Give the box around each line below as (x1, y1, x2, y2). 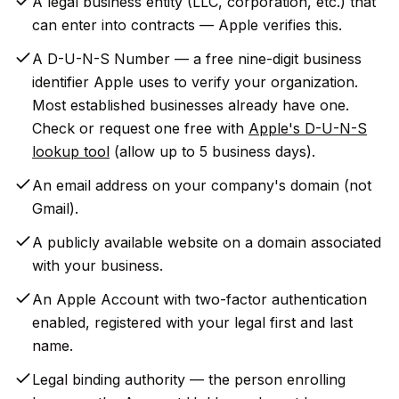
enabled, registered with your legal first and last (32, 313, 353, 331)
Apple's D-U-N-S (248, 119, 367, 137)
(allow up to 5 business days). (114, 142, 315, 160)
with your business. (32, 256, 163, 274)
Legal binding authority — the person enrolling (32, 370, 346, 388)
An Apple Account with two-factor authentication (32, 290, 367, 308)
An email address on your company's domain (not (32, 176, 371, 194)
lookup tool (32, 142, 110, 160)
